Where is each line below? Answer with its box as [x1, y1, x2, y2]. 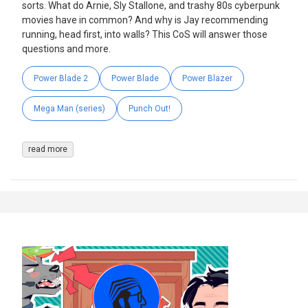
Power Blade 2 [34, 74, 88, 84]
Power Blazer [182, 74, 232, 84]
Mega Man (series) [34, 104, 105, 114]
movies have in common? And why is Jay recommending [22, 14, 268, 26]
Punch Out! [129, 104, 170, 114]
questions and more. [22, 43, 111, 55]
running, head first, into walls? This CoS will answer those [22, 29, 267, 41]
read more [28, 144, 67, 155]
